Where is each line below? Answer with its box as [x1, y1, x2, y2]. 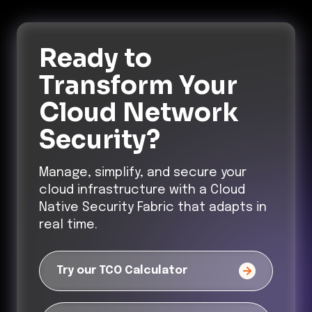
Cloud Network [39, 96, 238, 128]
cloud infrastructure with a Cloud [39, 183, 245, 196]
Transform [39, 69, 173, 101]
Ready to [39, 42, 152, 74]
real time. [39, 218, 97, 231]
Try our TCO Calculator [56, 265, 187, 277]
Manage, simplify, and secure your [39, 166, 247, 179]
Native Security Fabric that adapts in [39, 201, 267, 214]
